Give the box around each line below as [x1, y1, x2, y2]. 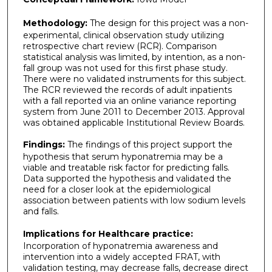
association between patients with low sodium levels [22, 195, 245, 206]
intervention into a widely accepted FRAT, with [22, 251, 220, 263]
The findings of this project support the [64, 139, 233, 151]
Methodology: [22, 17, 87, 29]
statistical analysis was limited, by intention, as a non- [22, 51, 245, 63]
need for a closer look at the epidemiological [22, 184, 211, 195]
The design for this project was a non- [87, 17, 248, 29]
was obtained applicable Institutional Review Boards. [22, 117, 245, 128]
